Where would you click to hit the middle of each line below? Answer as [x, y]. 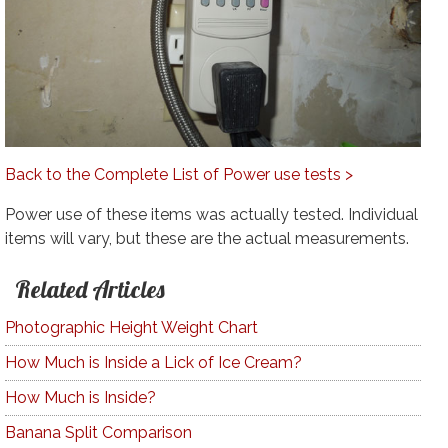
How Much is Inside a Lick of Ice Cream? [153, 363]
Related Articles [89, 289]
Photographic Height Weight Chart [131, 328]
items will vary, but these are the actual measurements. [206, 239]
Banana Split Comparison [98, 433]
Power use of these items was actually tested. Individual [211, 215]
